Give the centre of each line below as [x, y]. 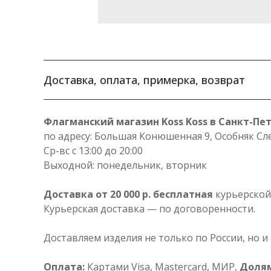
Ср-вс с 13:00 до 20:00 [93, 151]
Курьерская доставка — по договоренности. [149, 209]
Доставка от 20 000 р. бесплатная [128, 194]
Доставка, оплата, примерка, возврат [144, 80]
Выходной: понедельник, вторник [125, 165]
